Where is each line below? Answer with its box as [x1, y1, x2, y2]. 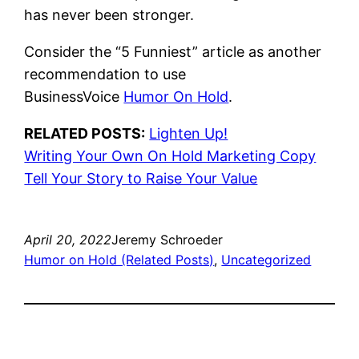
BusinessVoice [24, 87, 124, 105]
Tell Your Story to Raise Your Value [24, 169, 258, 187]
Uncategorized [221, 251, 312, 268]
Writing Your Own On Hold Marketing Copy [24, 147, 317, 164]
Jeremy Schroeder [111, 231, 224, 248]
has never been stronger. [24, 6, 195, 23]
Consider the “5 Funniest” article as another [24, 42, 322, 60]
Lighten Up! [149, 124, 228, 142]
